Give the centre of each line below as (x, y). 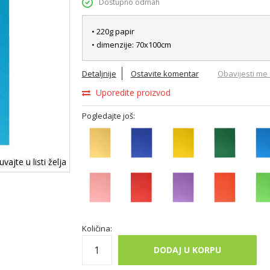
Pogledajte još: (108, 116)
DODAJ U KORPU (187, 250)
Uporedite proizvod (133, 93)
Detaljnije (99, 74)
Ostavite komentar (165, 74)
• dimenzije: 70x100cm (131, 45)
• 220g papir (113, 31)
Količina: (97, 228)
